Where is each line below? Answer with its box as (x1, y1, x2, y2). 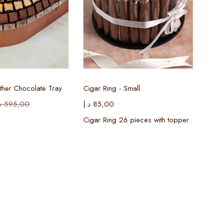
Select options (110, 72, 166, 85)
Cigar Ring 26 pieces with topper (83, 114, 189, 125)
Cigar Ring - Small (83, 83, 140, 94)
